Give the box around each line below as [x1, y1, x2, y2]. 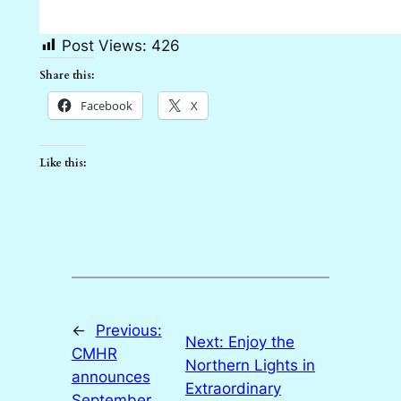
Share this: [38, 67, 94, 82]
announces [71, 367, 150, 386]
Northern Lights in [185, 355, 316, 374]
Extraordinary [185, 379, 282, 397]
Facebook [80, 97, 132, 114]
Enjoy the [228, 332, 295, 351]
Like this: [38, 155, 86, 170]
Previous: [95, 320, 162, 339]
